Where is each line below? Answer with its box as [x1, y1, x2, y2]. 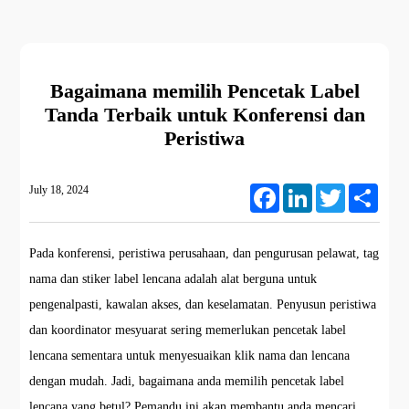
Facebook [278, 184, 321, 197]
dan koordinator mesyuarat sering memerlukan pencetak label [29, 323, 347, 337]
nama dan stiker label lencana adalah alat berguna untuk [29, 272, 318, 286]
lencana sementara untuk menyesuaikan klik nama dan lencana [29, 349, 351, 362]
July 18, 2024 [29, 184, 89, 196]
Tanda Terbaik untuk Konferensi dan [44, 103, 365, 126]
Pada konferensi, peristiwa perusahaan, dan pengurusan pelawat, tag [29, 246, 380, 260]
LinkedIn [311, 184, 351, 197]
